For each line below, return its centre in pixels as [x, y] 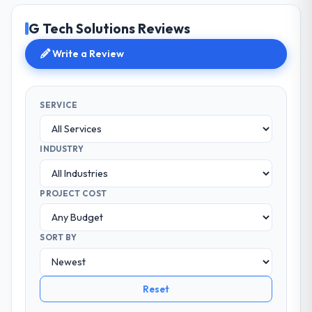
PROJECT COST [73, 193]
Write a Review [87, 54]
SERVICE [59, 104]
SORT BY [58, 237]
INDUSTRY [62, 149]
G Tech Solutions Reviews [110, 29]
